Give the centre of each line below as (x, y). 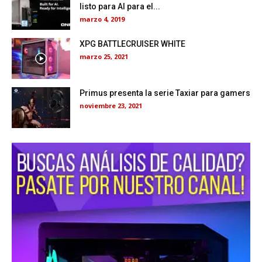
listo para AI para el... (120, 7)
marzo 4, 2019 (102, 19)
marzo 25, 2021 (104, 57)
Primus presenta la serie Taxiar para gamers (165, 93)
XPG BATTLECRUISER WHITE (132, 44)
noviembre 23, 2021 (111, 106)
